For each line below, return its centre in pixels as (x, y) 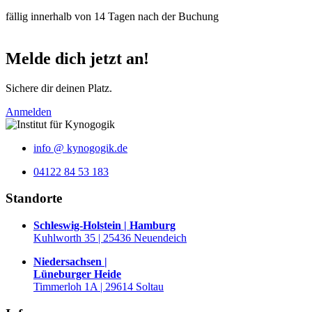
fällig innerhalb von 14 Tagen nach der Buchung (112, 16)
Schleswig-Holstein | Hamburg (104, 225)
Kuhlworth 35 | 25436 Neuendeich (110, 237)
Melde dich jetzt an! (77, 58)
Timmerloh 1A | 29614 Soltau (99, 286)
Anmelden (29, 111)
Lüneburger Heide (77, 274)
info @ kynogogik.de (80, 148)
